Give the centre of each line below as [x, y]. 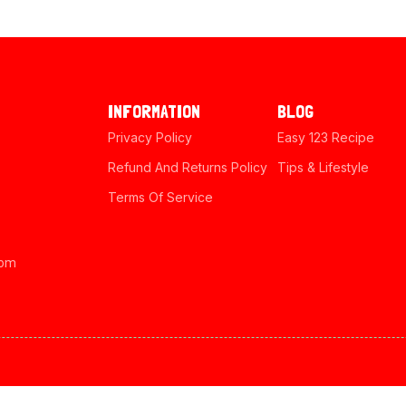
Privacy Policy [150, 137]
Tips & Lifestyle [323, 167]
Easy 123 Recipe [325, 137]
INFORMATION [154, 111]
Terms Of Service [160, 197]
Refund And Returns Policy [187, 167]
